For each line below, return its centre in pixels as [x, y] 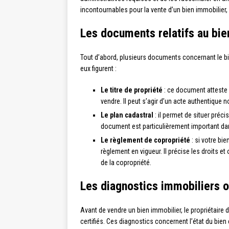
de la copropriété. [126, 163]
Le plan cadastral [127, 115]
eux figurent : [98, 69]
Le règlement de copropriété [145, 140]
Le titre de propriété [132, 90]
